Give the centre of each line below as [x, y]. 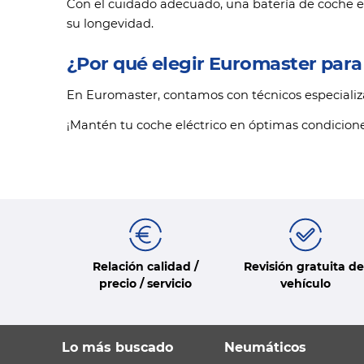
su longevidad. [110, 24]
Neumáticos [265, 348]
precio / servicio [145, 284]
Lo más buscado [117, 348]
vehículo [305, 284]
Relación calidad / [145, 267]
